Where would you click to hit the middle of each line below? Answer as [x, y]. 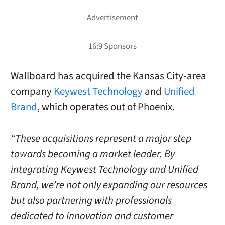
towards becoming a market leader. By [92, 154]
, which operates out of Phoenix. [106, 107]
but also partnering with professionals [91, 201]
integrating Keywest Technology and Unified [104, 170]
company [32, 92]
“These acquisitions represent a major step [101, 139]
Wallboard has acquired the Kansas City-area [108, 76]
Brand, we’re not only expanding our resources [109, 185]
